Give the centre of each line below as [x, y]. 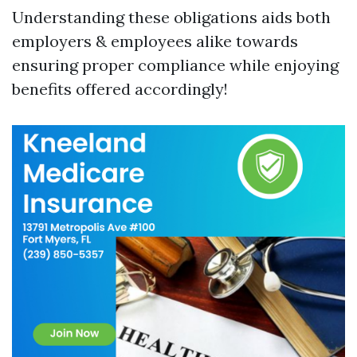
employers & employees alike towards [155, 41]
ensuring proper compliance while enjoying [175, 65]
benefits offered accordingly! [120, 89]
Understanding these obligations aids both [171, 17]
